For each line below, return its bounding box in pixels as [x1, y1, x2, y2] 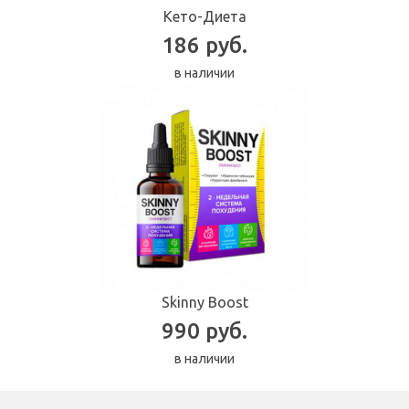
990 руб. [162, 319, 247, 344]
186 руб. [162, 33, 247, 58]
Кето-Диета [163, 8, 246, 26]
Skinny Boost [161, 294, 248, 311]
